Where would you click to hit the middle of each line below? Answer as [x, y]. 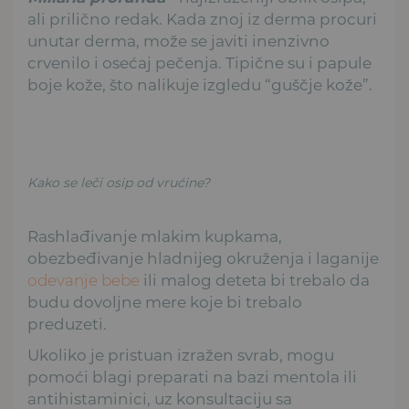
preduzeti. [67, 324]
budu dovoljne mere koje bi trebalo [165, 302]
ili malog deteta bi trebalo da [255, 280]
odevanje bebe [84, 280]
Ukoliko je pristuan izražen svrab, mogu [181, 355]
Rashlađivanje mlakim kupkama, [155, 236]
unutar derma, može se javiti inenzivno [178, 41]
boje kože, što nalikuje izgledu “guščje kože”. [200, 84]
